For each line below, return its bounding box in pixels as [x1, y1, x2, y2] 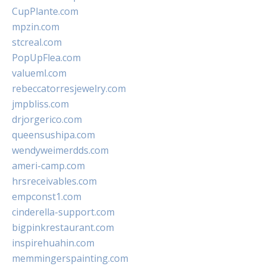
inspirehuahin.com [12, 236, 94, 249]
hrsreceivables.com [12, 175, 97, 188]
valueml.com [12, 66, 66, 80]
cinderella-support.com [12, 205, 115, 218]
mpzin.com [12, 20, 59, 33]
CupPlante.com [12, 5, 78, 18]
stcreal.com [12, 36, 62, 49]
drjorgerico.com [12, 113, 82, 126]
